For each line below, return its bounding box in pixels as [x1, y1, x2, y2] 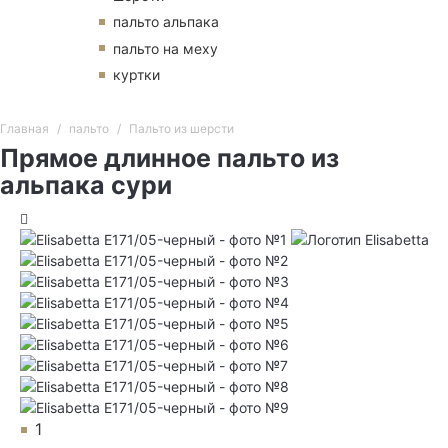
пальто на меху [113, 39, 218, 57]
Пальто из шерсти [128, 121, 234, 137]
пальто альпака [113, 13, 219, 31]
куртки [113, 66, 160, 84]
